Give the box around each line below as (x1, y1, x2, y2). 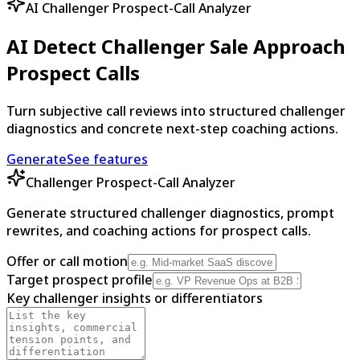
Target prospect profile (6, 270, 153, 288)
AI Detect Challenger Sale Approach (6, 32, 346, 59)
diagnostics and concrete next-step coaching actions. (6, 119, 338, 137)
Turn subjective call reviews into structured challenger (6, 101, 346, 120)
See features (67, 149, 148, 168)
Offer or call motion (6, 252, 128, 270)
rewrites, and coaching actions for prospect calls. (6, 221, 311, 239)
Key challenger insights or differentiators (6, 288, 263, 307)
